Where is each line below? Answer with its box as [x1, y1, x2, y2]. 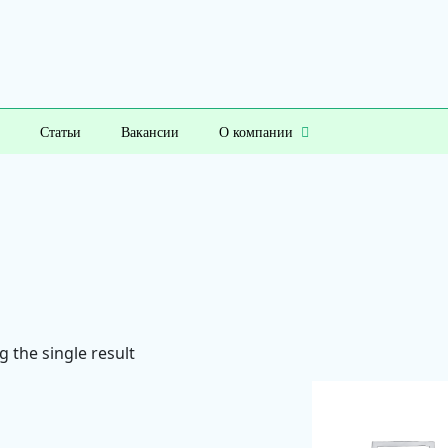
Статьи [39, 125, 81, 140]
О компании [218, 125, 293, 140]
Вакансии [120, 125, 179, 140]
